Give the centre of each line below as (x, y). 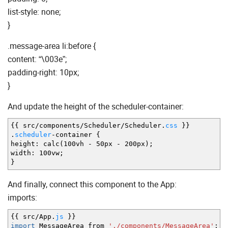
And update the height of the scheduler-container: (96, 107)
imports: (22, 198)
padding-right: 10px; (43, 73)
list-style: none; (34, 12)
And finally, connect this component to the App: (92, 184)
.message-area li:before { (52, 46)
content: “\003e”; (37, 59)
